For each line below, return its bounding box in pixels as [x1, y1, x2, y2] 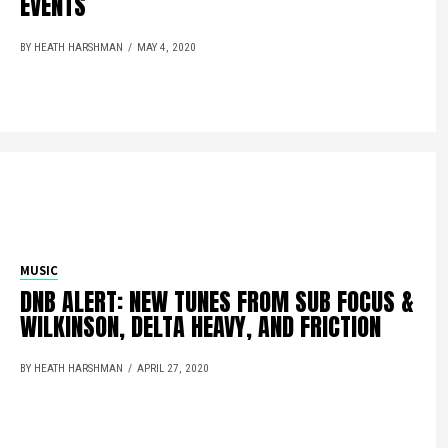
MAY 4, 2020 [137, 40, 197, 54]
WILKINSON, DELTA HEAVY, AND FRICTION [20, 309, 382, 345]
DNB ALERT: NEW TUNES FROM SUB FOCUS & [20, 284, 415, 320]
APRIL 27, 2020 [137, 362, 210, 375]
